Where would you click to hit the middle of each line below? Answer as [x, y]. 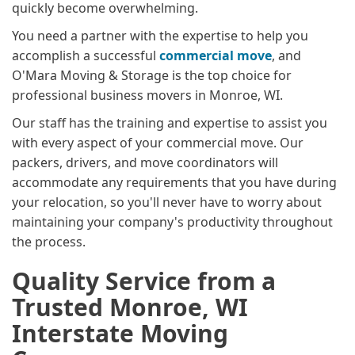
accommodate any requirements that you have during [174, 182]
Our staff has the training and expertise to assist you [170, 122]
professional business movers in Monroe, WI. [147, 95]
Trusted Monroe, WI [130, 307]
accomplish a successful [86, 55]
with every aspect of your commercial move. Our [158, 142]
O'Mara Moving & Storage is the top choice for [152, 75]
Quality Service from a [144, 281]
